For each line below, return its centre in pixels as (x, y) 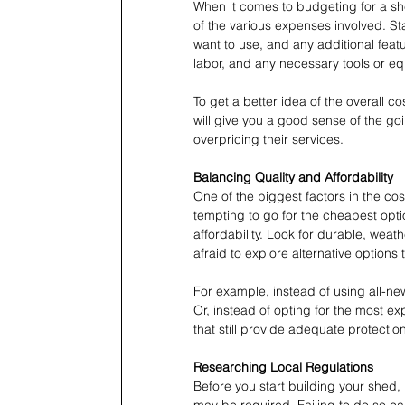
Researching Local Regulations (283, 367)
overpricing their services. (268, 140)
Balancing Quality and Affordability (293, 178)
